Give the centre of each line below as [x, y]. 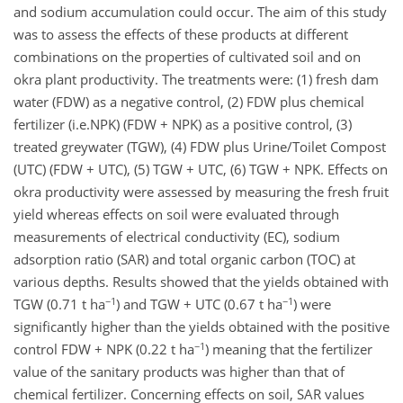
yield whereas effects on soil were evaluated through [176, 215]
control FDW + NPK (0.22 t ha [104, 349]
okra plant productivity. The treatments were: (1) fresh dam [196, 80]
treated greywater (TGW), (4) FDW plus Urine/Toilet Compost [200, 147]
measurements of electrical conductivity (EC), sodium [177, 237]
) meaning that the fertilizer [289, 349]
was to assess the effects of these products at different [181, 35]
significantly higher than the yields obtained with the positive [201, 327]
